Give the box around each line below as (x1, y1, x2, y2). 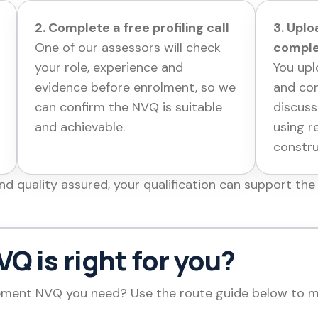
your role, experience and (35, 59, 184, 77)
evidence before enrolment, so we (35, 79, 236, 97)
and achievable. (35, 119, 126, 136)
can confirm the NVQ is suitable (35, 99, 223, 116)
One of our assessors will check (35, 39, 221, 57)
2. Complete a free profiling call (35, 19, 230, 37)
